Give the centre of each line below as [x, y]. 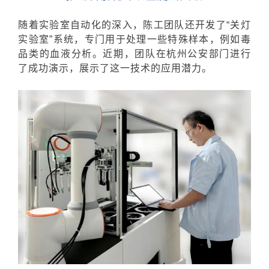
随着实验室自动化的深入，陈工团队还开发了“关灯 [134, 25]
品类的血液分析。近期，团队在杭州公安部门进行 [134, 53]
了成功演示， [49, 68]
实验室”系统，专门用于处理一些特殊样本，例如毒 [134, 39]
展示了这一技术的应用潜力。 [146, 68]
